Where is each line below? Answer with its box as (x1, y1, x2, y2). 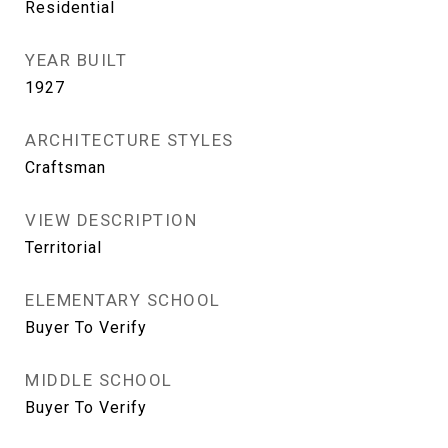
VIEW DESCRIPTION (25, 210, 197, 230)
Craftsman (25, 158, 106, 177)
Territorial (25, 238, 102, 257)
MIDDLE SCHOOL (25, 370, 173, 390)
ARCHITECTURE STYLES (25, 130, 234, 150)
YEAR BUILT (25, 50, 127, 70)
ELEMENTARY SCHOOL (25, 290, 221, 310)
